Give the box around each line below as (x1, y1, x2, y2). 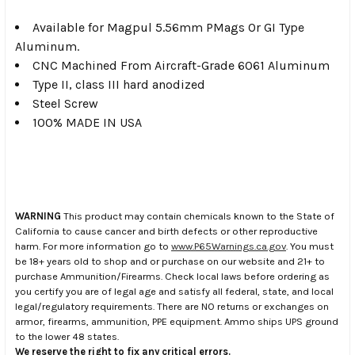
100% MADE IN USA (32, 114, 142, 130)
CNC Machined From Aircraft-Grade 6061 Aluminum (32, 57, 330, 73)
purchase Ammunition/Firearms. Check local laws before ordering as (15, 269, 330, 282)
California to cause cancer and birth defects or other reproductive (15, 224, 318, 237)
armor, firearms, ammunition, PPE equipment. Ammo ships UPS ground (15, 315, 338, 327)
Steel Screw (32, 95, 98, 111)
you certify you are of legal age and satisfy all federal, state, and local (15, 284, 334, 297)
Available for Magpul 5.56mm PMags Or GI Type (32, 19, 304, 35)
